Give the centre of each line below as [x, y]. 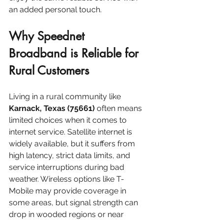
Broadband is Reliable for [75, 53]
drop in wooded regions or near [67, 214]
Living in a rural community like [66, 96]
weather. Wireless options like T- [67, 179]
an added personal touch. [55, 9]
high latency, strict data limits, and [70, 155]
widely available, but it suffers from [73, 143]
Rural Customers [49, 70]
